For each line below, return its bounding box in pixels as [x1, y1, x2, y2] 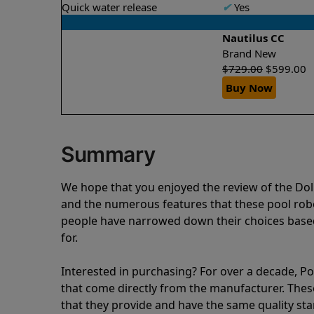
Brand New [222, 46, 282, 60]
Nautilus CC [222, 30, 285, 45]
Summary [61, 142, 156, 168]
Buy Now [226, 80, 273, 95]
